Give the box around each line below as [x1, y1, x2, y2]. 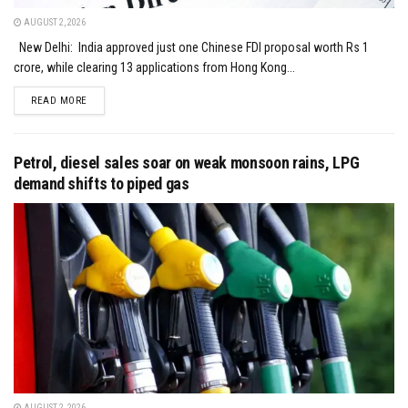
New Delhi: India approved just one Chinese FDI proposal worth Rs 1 [14, 39, 369, 55]
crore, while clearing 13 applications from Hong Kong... [14, 59, 295, 75]
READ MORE [31, 94, 87, 107]
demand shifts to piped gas [14, 173, 189, 193]
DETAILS [86, 93, 125, 106]
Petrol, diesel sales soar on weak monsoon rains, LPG [14, 152, 360, 172]
